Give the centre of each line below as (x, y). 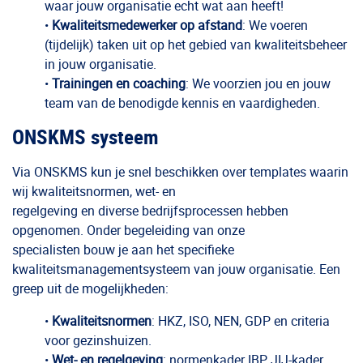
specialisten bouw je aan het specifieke (123, 250)
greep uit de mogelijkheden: (90, 288)
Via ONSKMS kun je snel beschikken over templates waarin (180, 172)
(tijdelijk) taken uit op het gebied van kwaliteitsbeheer (196, 45)
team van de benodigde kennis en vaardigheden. (182, 103)
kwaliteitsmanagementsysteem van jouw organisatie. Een (176, 269)
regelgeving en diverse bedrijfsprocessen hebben (150, 211)
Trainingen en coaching (119, 83)
